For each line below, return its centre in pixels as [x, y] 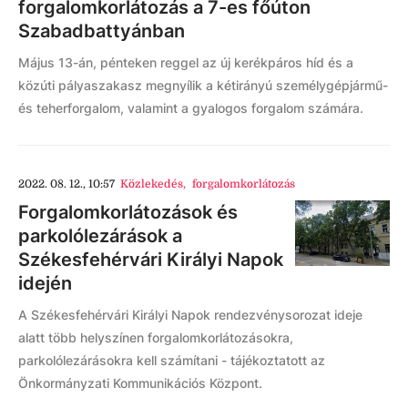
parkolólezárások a [100, 236]
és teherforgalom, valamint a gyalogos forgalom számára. [191, 108]
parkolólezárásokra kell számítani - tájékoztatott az [172, 360]
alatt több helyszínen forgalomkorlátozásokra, [156, 337]
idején [45, 283]
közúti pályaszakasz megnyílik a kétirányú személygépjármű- [203, 85]
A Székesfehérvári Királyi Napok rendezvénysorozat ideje [190, 315]
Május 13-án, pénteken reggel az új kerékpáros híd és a [186, 62]
